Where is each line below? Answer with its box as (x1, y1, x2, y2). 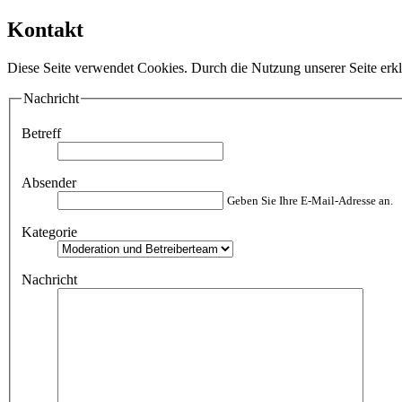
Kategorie (22, 224, 77, 240)
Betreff (22, 126, 61, 142)
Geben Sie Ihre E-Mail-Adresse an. (227, 194, 393, 208)
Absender (22, 175, 76, 191)
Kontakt (7, 17, 83, 41)
